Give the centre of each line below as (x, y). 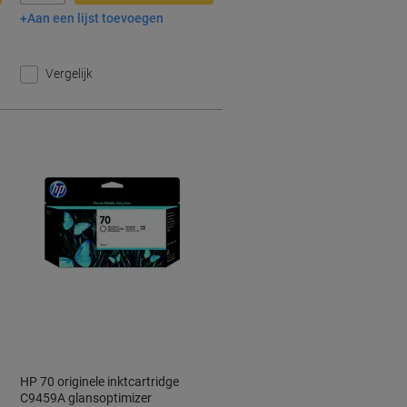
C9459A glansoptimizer (86, 398)
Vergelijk (69, 74)
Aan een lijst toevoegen (96, 19)
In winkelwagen (144, 20)
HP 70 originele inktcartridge (100, 382)
